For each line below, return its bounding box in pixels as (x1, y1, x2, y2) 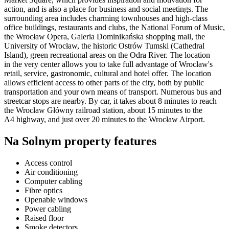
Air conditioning (25, 167, 78, 176)
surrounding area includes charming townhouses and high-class (4, 13, 208, 22)
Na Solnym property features (4, 134, 156, 148)
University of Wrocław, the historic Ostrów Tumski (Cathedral (4, 41, 204, 50)
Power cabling (25, 204, 71, 213)
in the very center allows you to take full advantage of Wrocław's (4, 59, 213, 68)
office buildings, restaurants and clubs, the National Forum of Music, (4, 22, 225, 32)
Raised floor (25, 213, 64, 222)
